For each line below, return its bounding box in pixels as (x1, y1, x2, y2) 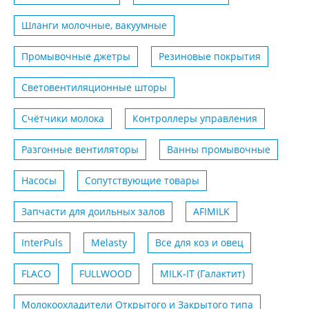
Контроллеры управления (132, 112, 257, 126)
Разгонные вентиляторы (21, 143, 139, 157)
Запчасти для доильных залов (21, 205, 165, 219)
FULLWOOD (79, 267, 132, 281)
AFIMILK (193, 205, 230, 219)
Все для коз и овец (155, 236, 243, 250)
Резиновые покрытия (159, 50, 261, 63)
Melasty (91, 236, 127, 250)
